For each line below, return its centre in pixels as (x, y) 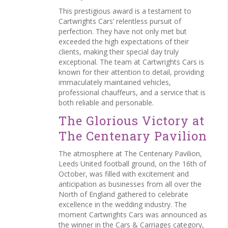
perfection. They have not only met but (123, 31)
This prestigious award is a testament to (125, 11)
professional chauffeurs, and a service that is (132, 92)
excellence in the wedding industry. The (123, 204)
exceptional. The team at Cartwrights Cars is (131, 62)
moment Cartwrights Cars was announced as (133, 215)
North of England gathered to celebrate (123, 194)
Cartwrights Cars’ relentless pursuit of (120, 21)
